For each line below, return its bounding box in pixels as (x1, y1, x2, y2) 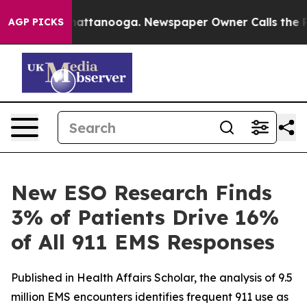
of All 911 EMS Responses (11, 229, 275, 255)
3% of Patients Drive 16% (11, 204, 279, 230)
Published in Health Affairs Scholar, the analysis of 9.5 (11, 271, 293, 284)
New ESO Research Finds (11, 180, 272, 206)
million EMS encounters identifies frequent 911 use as (11, 290, 288, 304)
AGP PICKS (8, 16, 64, 28)
